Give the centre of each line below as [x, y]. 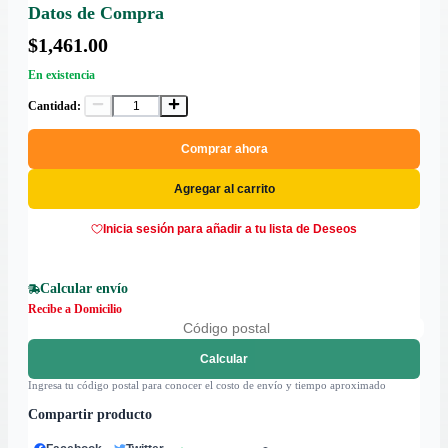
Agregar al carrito [224, 189]
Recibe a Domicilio [75, 309]
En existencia [61, 75]
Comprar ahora [224, 149]
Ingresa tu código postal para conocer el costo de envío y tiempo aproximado [207, 385]
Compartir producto [90, 415]
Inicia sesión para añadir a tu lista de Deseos [230, 229]
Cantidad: [54, 106]
